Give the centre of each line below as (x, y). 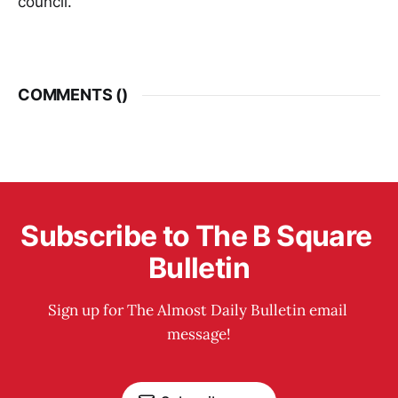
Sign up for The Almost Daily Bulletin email (199, 310)
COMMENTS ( (70, 95)
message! (199, 334)
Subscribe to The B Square (199, 236)
